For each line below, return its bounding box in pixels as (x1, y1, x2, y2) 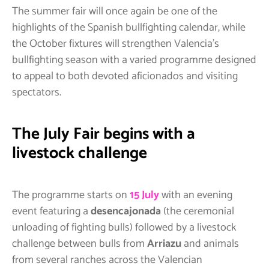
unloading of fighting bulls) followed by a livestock (12, 219, 237, 237)
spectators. (12, 83, 61, 101)
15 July (130, 186, 159, 205)
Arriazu (147, 235, 181, 253)
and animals (181, 235, 239, 253)
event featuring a (12, 202, 91, 221)
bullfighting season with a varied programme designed (12, 50, 256, 69)
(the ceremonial (161, 202, 234, 221)
